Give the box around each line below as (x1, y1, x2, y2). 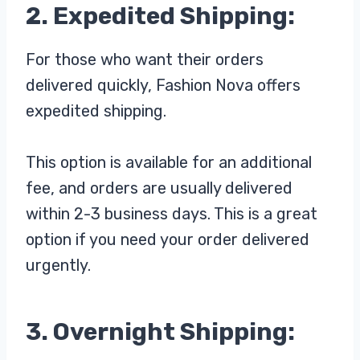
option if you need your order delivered (26, 230, 309, 250)
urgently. (26, 256, 91, 276)
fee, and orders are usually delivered (26, 178, 292, 198)
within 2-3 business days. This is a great (26, 204, 317, 224)
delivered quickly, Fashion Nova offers (26, 76, 301, 96)
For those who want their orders (26, 50, 264, 70)
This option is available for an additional (26, 153, 312, 173)
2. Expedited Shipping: (26, 2, 295, 31)
